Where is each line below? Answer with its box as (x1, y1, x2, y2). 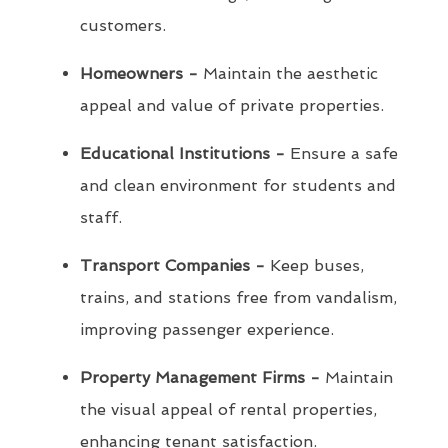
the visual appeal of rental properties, (80, 400, 377, 420)
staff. (80, 208, 122, 228)
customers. (80, 16, 166, 36)
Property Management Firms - (80, 368, 320, 388)
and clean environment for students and (80, 176, 396, 196)
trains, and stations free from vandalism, (80, 288, 397, 308)
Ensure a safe (285, 144, 398, 164)
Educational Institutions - (80, 144, 285, 164)
